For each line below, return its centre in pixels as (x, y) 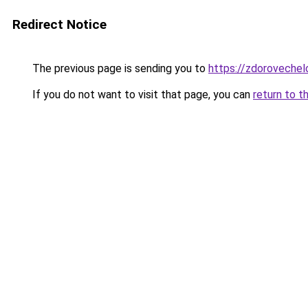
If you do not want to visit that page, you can (141, 95)
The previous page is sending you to (119, 68)
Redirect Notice (59, 24)
